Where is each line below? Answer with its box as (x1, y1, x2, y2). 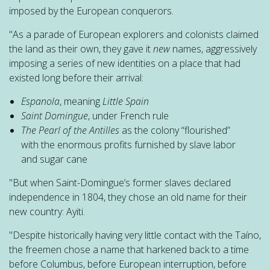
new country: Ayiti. (9, 205, 85, 218)
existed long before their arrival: (9, 71, 143, 84)
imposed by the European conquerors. (9, 4, 174, 17)
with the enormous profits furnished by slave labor (21, 138, 236, 151)
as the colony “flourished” (119, 124, 230, 137)
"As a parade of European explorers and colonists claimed (9, 28, 259, 41)
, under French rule (88, 109, 169, 122)
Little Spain (102, 95, 149, 108)
